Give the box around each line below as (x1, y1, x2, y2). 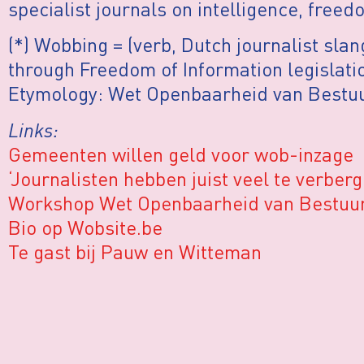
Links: (8, 116, 58, 142)
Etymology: (8, 80, 108, 106)
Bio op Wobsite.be (8, 214, 162, 240)
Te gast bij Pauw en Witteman (8, 238, 262, 264)
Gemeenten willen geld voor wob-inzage (8, 141, 353, 167)
